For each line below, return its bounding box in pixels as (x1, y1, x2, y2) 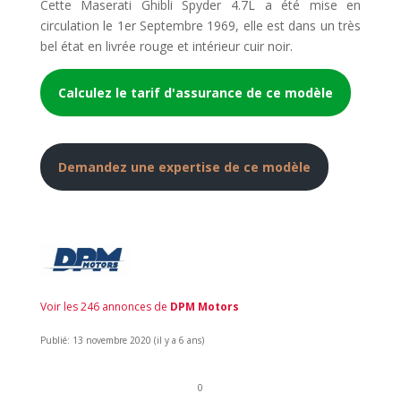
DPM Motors (169, 299, 239, 315)
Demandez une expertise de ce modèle (57, 158, 311, 175)
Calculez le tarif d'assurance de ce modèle (57, 83, 333, 101)
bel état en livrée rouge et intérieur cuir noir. (39, 37, 293, 55)
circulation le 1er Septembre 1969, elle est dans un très (39, 16, 362, 34)
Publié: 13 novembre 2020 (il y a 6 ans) (39, 334, 204, 347)
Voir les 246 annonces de (39, 299, 170, 315)
